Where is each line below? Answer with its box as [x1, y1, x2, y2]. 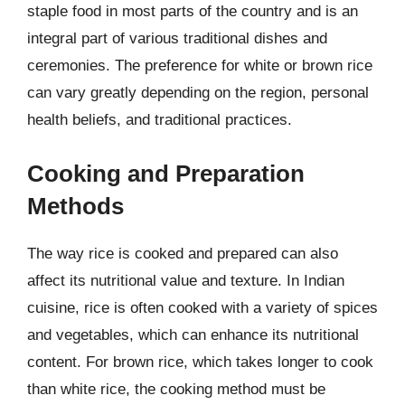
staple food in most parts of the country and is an [27, 3, 358, 20]
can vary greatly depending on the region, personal [27, 84, 369, 101]
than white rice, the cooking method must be [27, 380, 325, 398]
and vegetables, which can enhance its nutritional [27, 325, 359, 344]
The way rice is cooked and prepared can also [27, 244, 338, 262]
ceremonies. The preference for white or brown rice [27, 57, 372, 74]
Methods [27, 192, 124, 220]
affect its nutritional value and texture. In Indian [27, 271, 344, 289]
